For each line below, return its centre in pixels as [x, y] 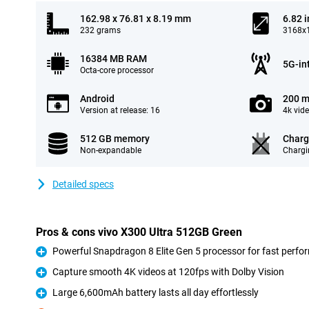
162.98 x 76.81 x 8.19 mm [136, 19]
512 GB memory [115, 139]
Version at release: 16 [120, 110]
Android [97, 99]
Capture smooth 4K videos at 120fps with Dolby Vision [168, 272]
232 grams [100, 30]
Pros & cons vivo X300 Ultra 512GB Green [139, 232]
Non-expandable [111, 150]
